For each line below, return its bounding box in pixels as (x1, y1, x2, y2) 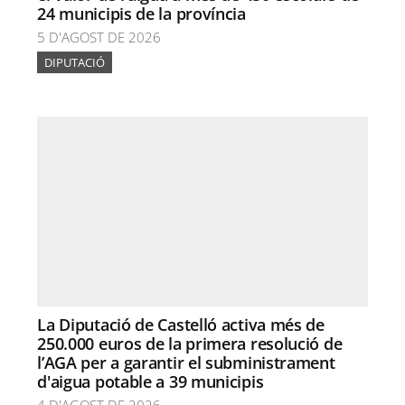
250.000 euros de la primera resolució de (37, 333, 343, 354)
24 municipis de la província (37, 3, 246, 24)
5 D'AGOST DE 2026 (37, 28, 162, 46)
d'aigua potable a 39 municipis (37, 371, 264, 392)
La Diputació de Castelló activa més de (37, 314, 325, 335)
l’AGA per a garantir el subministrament (37, 352, 335, 373)
